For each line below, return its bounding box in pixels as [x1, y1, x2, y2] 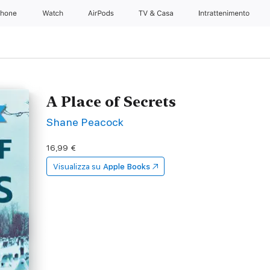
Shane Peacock [46, 116, 124, 128]
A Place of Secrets [46, 93, 177, 110]
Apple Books [103, 162, 150, 171]
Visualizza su [53, 162, 101, 171]
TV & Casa [139, 9, 176, 17]
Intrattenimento [198, 9, 251, 17]
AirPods [87, 9, 116, 17]
